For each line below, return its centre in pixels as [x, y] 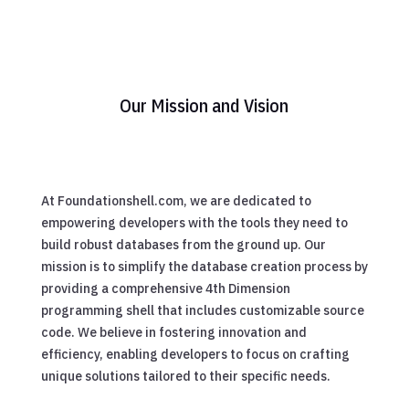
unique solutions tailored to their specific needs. [185, 376]
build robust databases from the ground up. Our [183, 244]
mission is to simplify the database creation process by [204, 266]
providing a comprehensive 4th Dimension [165, 288]
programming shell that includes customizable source [202, 310]
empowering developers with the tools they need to [194, 222]
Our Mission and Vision [204, 105]
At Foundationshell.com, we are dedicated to [176, 200]
